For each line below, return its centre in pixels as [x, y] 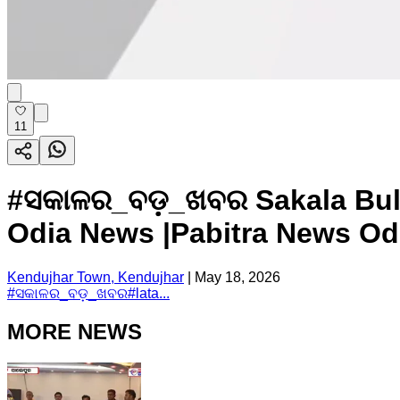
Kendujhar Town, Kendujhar [96, 277]
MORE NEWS [75, 331]
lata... [153, 293]
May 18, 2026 [237, 277]
